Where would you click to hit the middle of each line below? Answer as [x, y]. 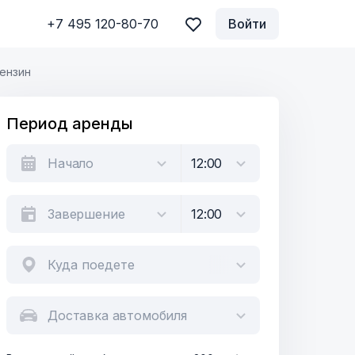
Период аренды [70, 124]
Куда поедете [91, 265]
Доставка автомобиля [117, 315]
